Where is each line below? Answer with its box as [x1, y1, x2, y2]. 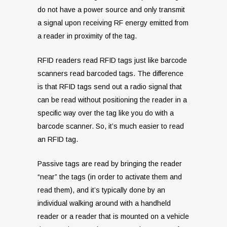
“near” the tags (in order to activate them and [37, 173, 182, 181]
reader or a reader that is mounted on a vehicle [37, 212, 189, 221]
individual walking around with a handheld [37, 199, 171, 208]
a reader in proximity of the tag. [37, 32, 137, 41]
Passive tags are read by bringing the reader [37, 160, 182, 168]
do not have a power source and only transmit [37, 6, 185, 14]
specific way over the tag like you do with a [37, 109, 174, 118]
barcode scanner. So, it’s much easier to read [37, 122, 184, 131]
